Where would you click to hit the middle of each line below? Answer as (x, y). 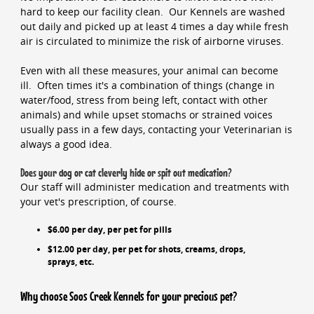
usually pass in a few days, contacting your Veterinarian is (156, 130)
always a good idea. (66, 144)
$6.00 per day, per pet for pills (109, 230)
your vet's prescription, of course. (98, 201)
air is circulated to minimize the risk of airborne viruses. (152, 41)
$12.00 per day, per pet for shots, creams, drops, (146, 250)
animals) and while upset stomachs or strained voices (146, 115)
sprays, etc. (70, 262)
